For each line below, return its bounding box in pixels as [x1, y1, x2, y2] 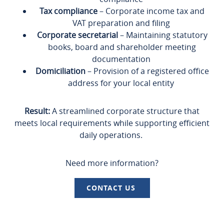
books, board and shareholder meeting [48, 41, 196, 52]
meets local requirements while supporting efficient [14, 117, 209, 128]
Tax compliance [39, 5, 97, 16]
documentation [91, 53, 152, 64]
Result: [24, 105, 50, 116]
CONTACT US [86, 182, 138, 192]
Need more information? [65, 157, 158, 168]
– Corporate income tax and [97, 5, 204, 16]
